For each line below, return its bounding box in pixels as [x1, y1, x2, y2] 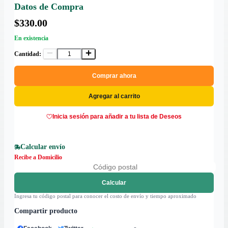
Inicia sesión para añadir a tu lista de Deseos [52, 113, 182, 121]
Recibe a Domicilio [14, 154, 62, 161]
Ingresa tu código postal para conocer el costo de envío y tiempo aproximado [14, 193, 196, 199]
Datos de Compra [14, 2, 83, 12]
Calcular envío [20, 143, 65, 151]
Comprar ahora [92, 72, 136, 80]
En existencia [14, 35, 48, 42]
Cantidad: [14, 50, 41, 58]
